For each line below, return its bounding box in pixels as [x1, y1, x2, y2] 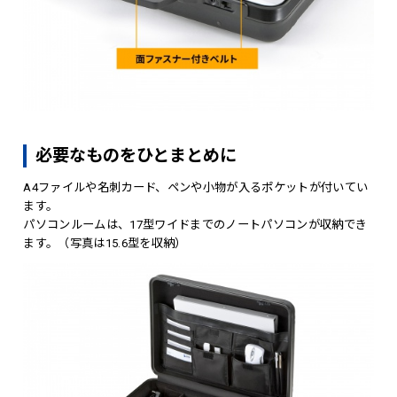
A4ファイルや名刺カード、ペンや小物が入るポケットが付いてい [23, 181, 369, 195]
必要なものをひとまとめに [35, 145, 237, 167]
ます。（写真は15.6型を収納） [23, 237, 187, 251]
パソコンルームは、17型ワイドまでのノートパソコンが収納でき [23, 218, 368, 232]
